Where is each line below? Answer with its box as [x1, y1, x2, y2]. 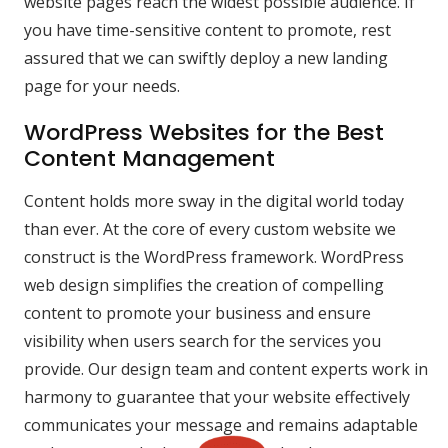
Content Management [24, 143, 275, 175]
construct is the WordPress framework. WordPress [24, 246, 404, 269]
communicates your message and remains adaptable [24, 414, 418, 437]
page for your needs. [24, 75, 180, 98]
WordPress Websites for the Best [24, 117, 384, 149]
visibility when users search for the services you [24, 330, 381, 353]
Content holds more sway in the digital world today [24, 190, 404, 213]
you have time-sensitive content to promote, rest [24, 19, 391, 42]
